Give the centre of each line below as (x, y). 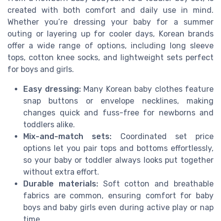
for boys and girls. (41, 70)
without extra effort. (61, 172)
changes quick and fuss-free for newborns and (118, 113)
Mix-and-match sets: (68, 137)
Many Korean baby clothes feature (147, 89)
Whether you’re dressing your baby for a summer (110, 22)
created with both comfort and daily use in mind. (110, 10)
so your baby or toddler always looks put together (118, 160)
